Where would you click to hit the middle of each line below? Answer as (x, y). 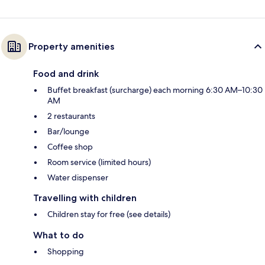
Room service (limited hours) (99, 162)
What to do (59, 235)
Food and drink (66, 73)
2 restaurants (71, 116)
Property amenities (71, 46)
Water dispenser (78, 177)
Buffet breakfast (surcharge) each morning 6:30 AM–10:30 (155, 90)
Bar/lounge (68, 131)
